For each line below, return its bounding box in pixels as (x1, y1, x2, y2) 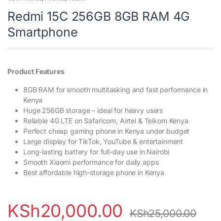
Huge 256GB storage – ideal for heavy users (23, 106, 163, 114)
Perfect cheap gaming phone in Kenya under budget (23, 126, 190, 135)
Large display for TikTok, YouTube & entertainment (23, 137, 184, 146)
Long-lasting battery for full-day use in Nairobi (23, 147, 170, 156)
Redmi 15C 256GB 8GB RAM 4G (7, 8, 190, 24)
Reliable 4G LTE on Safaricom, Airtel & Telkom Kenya (23, 116, 188, 125)
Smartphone (7, 24, 78, 39)
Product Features (7, 67, 65, 75)
